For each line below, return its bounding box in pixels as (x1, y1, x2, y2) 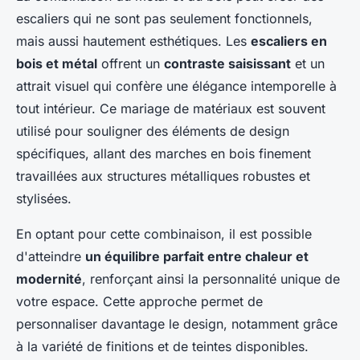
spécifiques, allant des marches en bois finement (16, 145, 311, 162)
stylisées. (16, 190, 72, 207)
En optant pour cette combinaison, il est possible (16, 225, 312, 242)
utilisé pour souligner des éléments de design (16, 122, 289, 139)
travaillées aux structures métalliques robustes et (16, 167, 310, 184)
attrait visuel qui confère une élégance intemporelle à (16, 77, 337, 94)
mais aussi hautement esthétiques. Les (16, 32, 251, 49)
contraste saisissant (164, 55, 291, 72)
